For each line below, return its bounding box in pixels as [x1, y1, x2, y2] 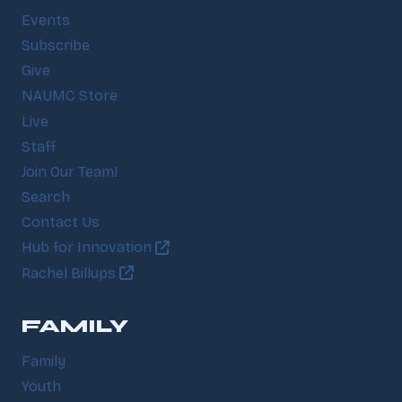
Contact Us [22, 214, 100, 232]
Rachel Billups [22, 264, 119, 282]
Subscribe [22, 37, 90, 55]
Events [22, 12, 70, 30]
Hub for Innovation [22, 239, 155, 257]
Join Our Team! [22, 163, 118, 181]
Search [22, 188, 70, 206]
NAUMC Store [22, 87, 118, 105]
